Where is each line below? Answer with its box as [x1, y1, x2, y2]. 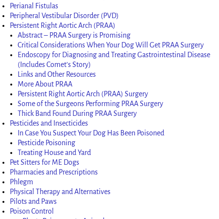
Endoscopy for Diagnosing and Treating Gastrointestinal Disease [18, 50, 211, 59]
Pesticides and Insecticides [10, 119, 88, 127]
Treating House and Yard [18, 148, 91, 156]
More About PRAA [18, 80, 73, 88]
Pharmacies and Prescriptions [10, 168, 98, 176]
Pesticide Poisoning [18, 138, 76, 147]
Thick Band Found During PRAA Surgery [18, 109, 137, 117]
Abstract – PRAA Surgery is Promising [18, 31, 131, 39]
